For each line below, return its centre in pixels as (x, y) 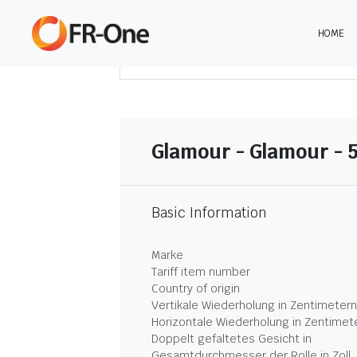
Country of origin (196, 288)
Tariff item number (201, 272)
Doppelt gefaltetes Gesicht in (231, 339)
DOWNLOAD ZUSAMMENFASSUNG (255, 59)
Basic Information (209, 213)
